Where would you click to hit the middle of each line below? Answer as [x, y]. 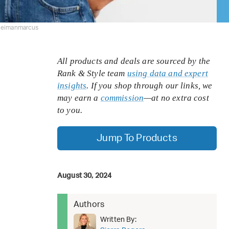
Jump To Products [137, 138]
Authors [89, 204]
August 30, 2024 [85, 176]
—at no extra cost [176, 98]
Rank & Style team [91, 73]
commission [122, 98]
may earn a [79, 98]
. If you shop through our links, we [150, 85]
